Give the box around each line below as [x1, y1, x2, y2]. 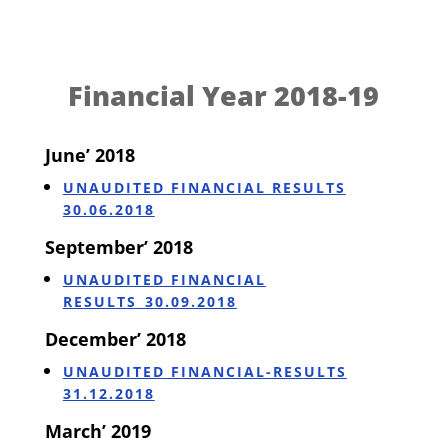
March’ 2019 [44, 418, 151, 443]
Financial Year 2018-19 [68, 76, 380, 114]
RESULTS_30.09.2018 [62, 291, 237, 311]
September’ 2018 [44, 234, 193, 259]
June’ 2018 [44, 142, 135, 167]
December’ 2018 [44, 326, 186, 351]
